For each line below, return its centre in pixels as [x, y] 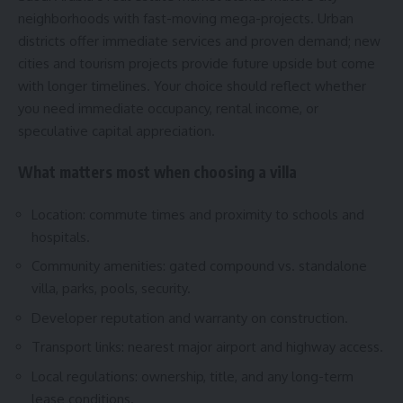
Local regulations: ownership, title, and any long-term [193, 376]
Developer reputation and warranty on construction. [190, 318]
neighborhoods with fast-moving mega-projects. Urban [186, 18]
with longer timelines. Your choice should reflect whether [192, 85]
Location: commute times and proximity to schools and [198, 214]
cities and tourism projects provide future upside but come [197, 63]
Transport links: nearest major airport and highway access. [207, 347]
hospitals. [61, 237]
